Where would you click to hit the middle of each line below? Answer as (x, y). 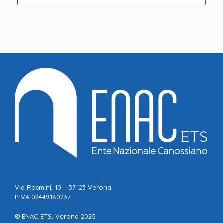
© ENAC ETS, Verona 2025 (55, 216)
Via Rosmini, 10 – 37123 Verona (63, 187)
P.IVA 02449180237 (43, 197)
